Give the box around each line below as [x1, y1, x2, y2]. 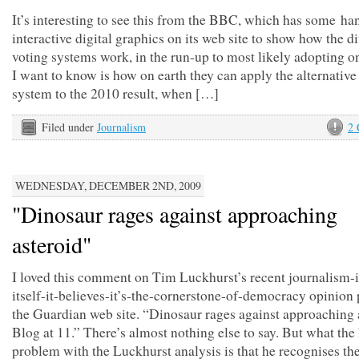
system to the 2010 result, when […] [12, 84, 219, 103]
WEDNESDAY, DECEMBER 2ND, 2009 [15, 178, 201, 193]
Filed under [42, 119, 97, 135]
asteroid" [12, 229, 91, 260]
